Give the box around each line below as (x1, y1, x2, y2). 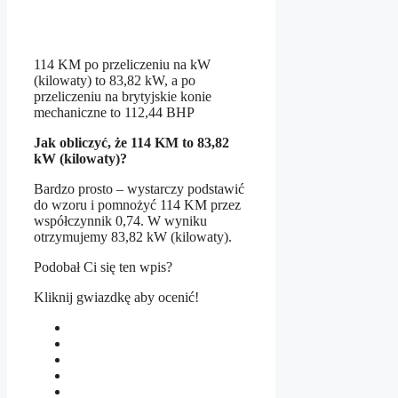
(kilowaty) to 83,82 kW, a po (34, 73, 195, 89)
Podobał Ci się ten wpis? (34, 259, 172, 275)
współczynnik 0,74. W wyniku (34, 213, 207, 229)
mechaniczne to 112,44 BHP (34, 105, 195, 121)
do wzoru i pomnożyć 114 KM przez (34, 197, 241, 213)
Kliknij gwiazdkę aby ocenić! (34, 290, 199, 306)
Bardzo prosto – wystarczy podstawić (34, 181, 244, 197)
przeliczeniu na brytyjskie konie (34, 89, 211, 105)
